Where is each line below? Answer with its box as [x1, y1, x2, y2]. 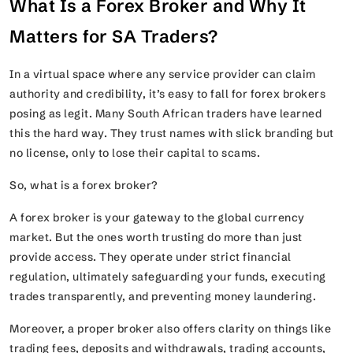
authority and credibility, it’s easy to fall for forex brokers [9, 86, 325, 101]
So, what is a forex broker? [9, 177, 161, 192]
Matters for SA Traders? [9, 25, 227, 47]
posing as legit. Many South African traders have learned [9, 106, 321, 121]
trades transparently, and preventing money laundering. [9, 288, 321, 303]
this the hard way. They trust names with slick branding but [9, 125, 334, 140]
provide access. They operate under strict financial [9, 249, 292, 264]
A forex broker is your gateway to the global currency [9, 210, 305, 225]
